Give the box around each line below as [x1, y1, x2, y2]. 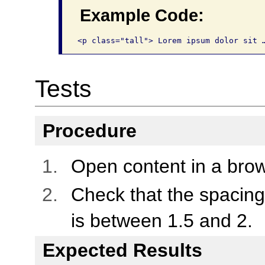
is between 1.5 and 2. [70, 209, 253, 231]
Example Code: [80, 5, 205, 25]
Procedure [42, 119, 137, 141]
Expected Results [42, 240, 202, 261]
